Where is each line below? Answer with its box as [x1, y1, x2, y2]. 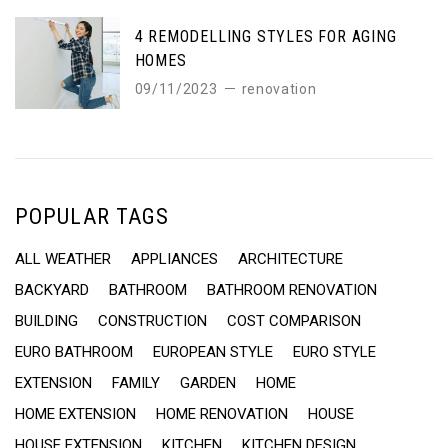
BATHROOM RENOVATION [207, 280, 377, 299]
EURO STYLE [293, 342, 376, 361]
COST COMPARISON [227, 311, 361, 330]
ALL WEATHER [15, 249, 111, 268]
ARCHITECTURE [238, 249, 343, 268]
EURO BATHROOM [15, 342, 133, 361]
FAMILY [112, 373, 160, 392]
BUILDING [15, 311, 78, 330]
